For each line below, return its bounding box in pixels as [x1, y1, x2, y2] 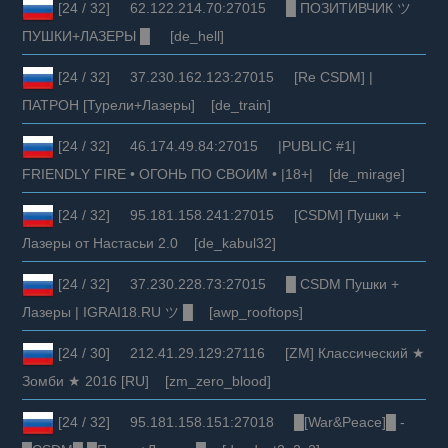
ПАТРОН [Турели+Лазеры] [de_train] [22, 96, 272, 113]
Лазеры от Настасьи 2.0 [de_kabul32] [22, 234, 277, 251]
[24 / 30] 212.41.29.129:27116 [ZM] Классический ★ [54, 344, 426, 361]
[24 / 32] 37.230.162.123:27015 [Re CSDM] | [54, 68, 374, 85]
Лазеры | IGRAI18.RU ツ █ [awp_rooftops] [22, 303, 304, 320]
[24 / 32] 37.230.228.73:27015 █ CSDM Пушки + [54, 275, 400, 292]
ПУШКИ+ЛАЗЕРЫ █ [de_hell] [22, 27, 225, 44]
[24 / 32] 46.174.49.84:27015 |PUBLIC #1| [54, 137, 357, 154]
